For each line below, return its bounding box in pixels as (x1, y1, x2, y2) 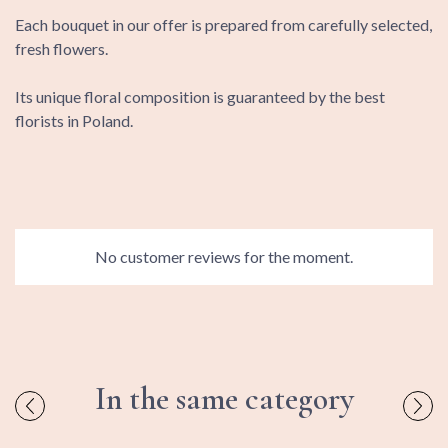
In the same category (94, 379, 354, 419)
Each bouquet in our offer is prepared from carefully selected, (15, 15, 432, 35)
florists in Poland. (15, 111, 133, 131)
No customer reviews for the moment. (95, 247, 353, 267)
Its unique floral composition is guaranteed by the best (15, 87, 385, 107)
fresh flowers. (15, 39, 108, 59)
